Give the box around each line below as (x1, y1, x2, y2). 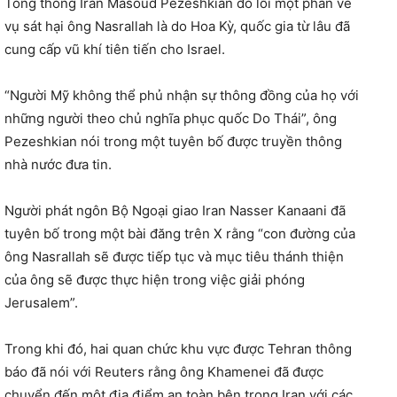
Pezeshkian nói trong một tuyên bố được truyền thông (4, 132, 342, 150)
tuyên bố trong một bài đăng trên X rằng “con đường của (4, 224, 355, 242)
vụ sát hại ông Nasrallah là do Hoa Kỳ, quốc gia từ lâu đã (4, 17, 350, 35)
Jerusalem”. (4, 293, 78, 311)
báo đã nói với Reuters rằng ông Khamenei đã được (4, 362, 323, 380)
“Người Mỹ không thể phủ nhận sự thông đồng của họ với (4, 86, 359, 104)
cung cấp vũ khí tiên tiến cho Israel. (4, 40, 225, 58)
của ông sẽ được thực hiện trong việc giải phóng (4, 270, 305, 288)
